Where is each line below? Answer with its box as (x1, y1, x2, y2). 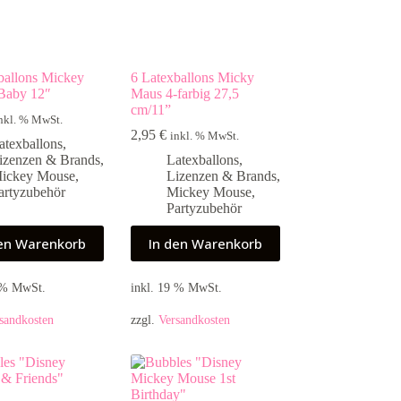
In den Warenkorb (149, 234, 263, 252)
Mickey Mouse (166, 183, 252, 200)
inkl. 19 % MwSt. (131, 279, 223, 294)
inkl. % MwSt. (170, 129, 240, 142)
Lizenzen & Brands (166, 167, 277, 183)
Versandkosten (158, 311, 231, 327)
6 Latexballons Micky (131, 69, 255, 85)
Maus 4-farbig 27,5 (131, 85, 240, 101)
